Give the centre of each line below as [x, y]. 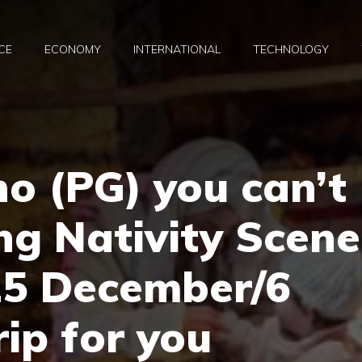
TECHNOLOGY [291, 50]
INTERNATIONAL [177, 50]
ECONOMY [73, 50]
